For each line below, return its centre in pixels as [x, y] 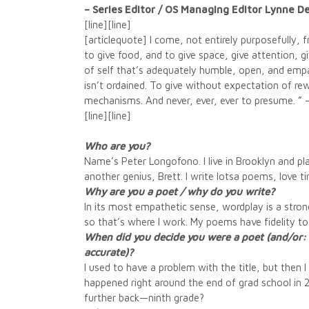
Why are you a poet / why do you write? [179, 191]
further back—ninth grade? [144, 298]
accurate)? [109, 252]
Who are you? [117, 146]
